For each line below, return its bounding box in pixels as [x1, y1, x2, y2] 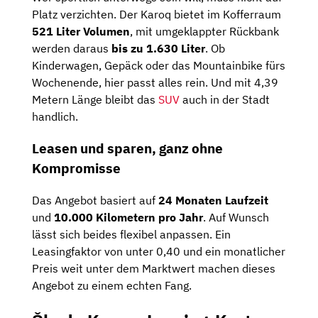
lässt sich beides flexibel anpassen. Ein [32, 226, 231, 241]
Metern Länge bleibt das [32, 92, 158, 107]
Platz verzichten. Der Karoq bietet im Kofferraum [32, 7, 281, 22]
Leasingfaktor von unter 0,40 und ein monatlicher [32, 243, 285, 258]
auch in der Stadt [180, 92, 270, 107]
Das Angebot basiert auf [32, 192, 158, 207]
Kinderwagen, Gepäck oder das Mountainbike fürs [32, 58, 285, 73]
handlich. [32, 109, 78, 124]
